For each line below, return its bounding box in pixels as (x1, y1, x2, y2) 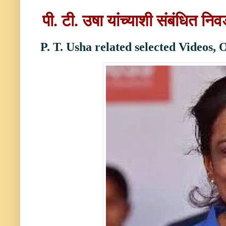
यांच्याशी (107, 12, 156, 30)
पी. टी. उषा (42, 12, 107, 30)
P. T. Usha (40, 40, 92, 54)
